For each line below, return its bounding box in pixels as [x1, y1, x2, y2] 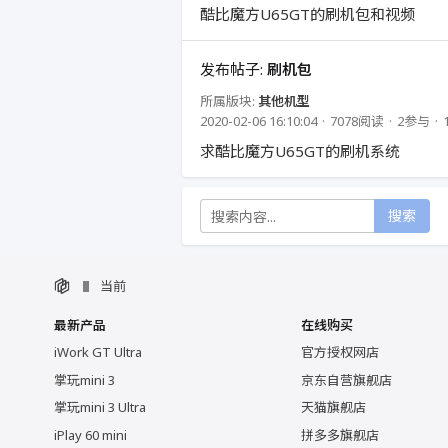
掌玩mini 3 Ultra [54, 398, 146, 417]
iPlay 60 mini [54, 425, 127, 444]
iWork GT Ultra [54, 343, 142, 362]
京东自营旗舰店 [301, 370, 393, 389]
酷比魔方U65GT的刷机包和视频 [200, 4, 415, 24]
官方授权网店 [301, 343, 380, 362]
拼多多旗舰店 [301, 425, 380, 444]
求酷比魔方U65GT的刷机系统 [200, 141, 400, 161]
